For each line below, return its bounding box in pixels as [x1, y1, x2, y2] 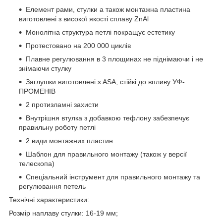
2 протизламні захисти [26, 100, 99, 109]
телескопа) [19, 159, 55, 167]
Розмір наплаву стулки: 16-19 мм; [9, 209, 118, 217]
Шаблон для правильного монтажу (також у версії [26, 150, 187, 158]
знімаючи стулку [19, 64, 71, 72]
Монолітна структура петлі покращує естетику [26, 28, 175, 36]
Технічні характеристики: [9, 195, 89, 204]
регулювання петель [19, 182, 86, 190]
